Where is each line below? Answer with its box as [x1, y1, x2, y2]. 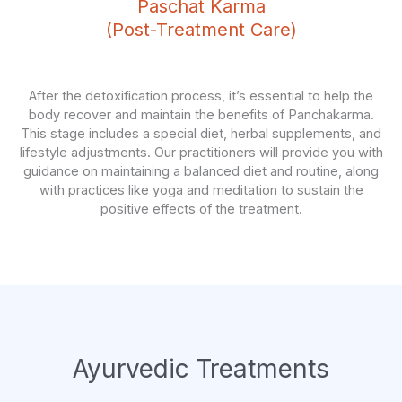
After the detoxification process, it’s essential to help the [29, 88, 373, 105]
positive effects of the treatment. [100, 201, 302, 218]
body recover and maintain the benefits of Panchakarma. [28, 107, 374, 124]
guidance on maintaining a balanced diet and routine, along [23, 163, 379, 180]
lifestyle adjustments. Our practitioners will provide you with [19, 144, 383, 162]
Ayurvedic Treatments [73, 353, 329, 384]
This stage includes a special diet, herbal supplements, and [21, 126, 381, 143]
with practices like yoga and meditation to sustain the [39, 182, 363, 199]
